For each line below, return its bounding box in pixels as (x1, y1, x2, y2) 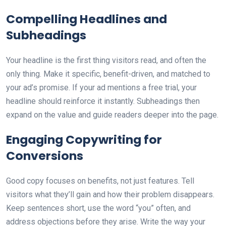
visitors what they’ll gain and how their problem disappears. (6, 190, 214, 199)
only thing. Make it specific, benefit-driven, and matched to (6, 69, 210, 79)
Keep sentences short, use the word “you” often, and (6, 203, 191, 213)
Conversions (6, 147, 83, 164)
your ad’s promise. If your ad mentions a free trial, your (6, 83, 197, 92)
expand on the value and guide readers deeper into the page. (6, 110, 218, 120)
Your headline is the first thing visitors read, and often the (6, 55, 206, 65)
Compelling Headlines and (6, 11, 167, 27)
